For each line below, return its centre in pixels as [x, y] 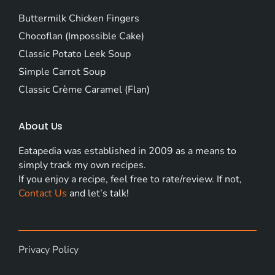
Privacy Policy [48, 250]
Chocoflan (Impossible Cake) [81, 37]
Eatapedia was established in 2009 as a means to [127, 151]
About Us [41, 126]
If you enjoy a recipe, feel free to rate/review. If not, [130, 180]
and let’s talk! [98, 194]
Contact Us [42, 194]
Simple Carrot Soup [62, 72]
